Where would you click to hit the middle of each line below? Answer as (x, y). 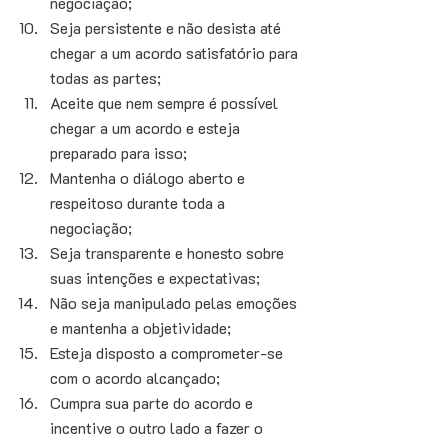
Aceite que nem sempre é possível (166, 103)
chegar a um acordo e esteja (147, 128)
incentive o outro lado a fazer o (158, 428)
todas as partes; (107, 78)
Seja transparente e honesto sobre (169, 253)
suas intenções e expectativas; (155, 278)
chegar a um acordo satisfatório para (176, 53)
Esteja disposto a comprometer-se (168, 353)
